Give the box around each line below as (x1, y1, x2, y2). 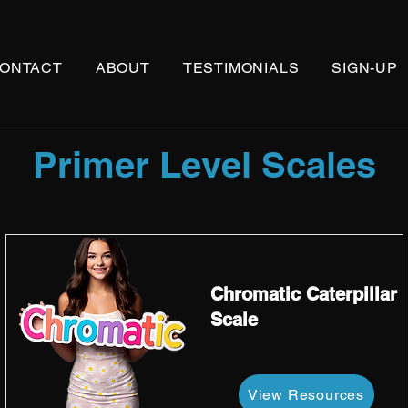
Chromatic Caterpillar (209, 283, 397, 305)
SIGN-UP (331, 59, 398, 76)
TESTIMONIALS (182, 59, 300, 76)
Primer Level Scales (32, 143, 376, 186)
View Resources (247, 386, 365, 403)
